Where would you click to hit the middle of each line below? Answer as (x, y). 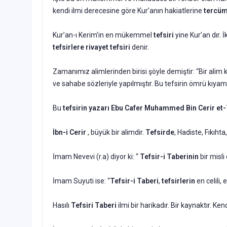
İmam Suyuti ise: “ (81, 181)
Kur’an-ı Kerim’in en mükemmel (103, 35)
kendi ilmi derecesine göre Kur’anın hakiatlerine (128, 10)
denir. (140, 47)
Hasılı (62, 205)
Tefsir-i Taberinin (169, 156)
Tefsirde (160, 132)
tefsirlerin (178, 181)
